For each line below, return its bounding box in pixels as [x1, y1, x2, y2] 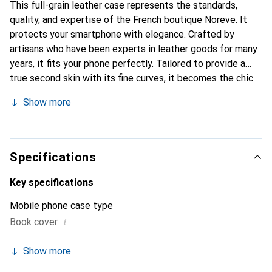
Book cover [10, 216, 58, 228]
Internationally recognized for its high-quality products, [10, 101, 246, 113]
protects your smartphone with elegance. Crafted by [10, 29, 234, 40]
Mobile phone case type [10, 200, 113, 211]
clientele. [10, 131, 49, 142]
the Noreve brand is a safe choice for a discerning [10, 116, 222, 127]
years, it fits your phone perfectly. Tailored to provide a [10, 58, 245, 69]
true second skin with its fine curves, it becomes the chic [10, 72, 253, 84]
